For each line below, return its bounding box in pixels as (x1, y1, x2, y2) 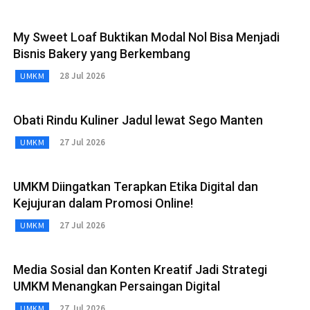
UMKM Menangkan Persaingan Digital (13, 278, 220, 293)
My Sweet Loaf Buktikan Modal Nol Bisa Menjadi (13, 29, 280, 44)
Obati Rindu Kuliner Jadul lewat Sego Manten (13, 112, 263, 127)
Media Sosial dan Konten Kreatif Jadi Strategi (13, 262, 267, 277)
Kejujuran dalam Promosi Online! (13, 195, 193, 210)
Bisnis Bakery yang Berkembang (13, 46, 190, 61)
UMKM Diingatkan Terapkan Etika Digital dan (13, 179, 258, 194)
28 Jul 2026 (60, 70, 105, 82)
